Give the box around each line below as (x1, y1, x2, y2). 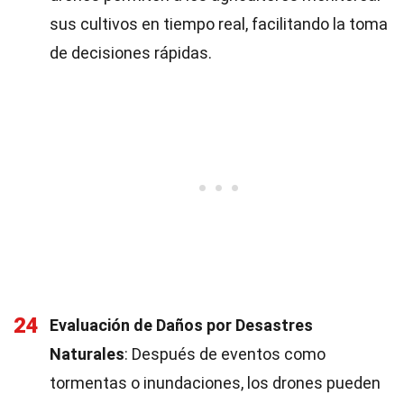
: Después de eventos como (124, 344, 326, 363)
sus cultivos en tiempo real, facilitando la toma (50, 14, 388, 33)
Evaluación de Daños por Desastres (50, 316, 313, 335)
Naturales (50, 344, 124, 363)
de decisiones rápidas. (50, 43, 212, 62)
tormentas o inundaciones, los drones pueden (50, 373, 381, 392)
